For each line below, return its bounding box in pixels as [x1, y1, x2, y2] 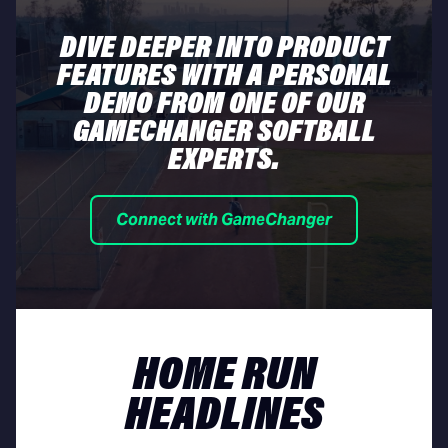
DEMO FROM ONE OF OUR [83, 88, 365, 121]
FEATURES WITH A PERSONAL [56, 60, 392, 93]
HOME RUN [132, 352, 316, 401]
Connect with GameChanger [116, 208, 332, 230]
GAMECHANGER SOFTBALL [72, 116, 376, 149]
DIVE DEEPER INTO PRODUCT [59, 32, 389, 65]
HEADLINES [124, 392, 324, 441]
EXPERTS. [168, 144, 280, 177]
